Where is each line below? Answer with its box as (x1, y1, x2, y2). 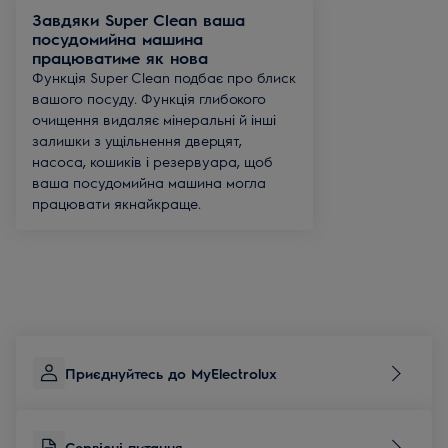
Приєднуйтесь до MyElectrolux (65, 364, 277, 382)
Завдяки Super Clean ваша (32, 9, 245, 30)
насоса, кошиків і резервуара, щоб (32, 152, 273, 170)
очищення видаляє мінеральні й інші (32, 110, 276, 128)
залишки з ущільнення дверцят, (32, 131, 242, 149)
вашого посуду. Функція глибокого (32, 89, 266, 107)
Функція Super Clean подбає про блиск (32, 68, 296, 86)
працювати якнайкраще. (32, 194, 201, 212)
